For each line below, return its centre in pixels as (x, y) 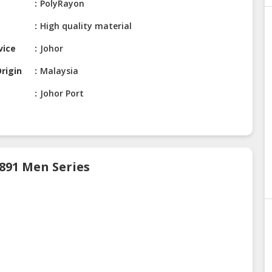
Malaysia (59, 71)
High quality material (86, 26)
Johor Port (62, 93)
